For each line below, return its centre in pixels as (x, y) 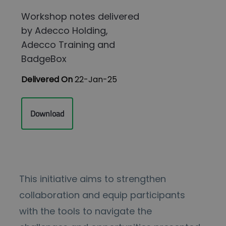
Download (47, 114)
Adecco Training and (68, 45)
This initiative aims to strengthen (92, 179)
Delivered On (48, 80)
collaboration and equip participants (102, 195)
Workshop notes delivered (80, 17)
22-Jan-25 (96, 80)
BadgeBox (44, 59)
